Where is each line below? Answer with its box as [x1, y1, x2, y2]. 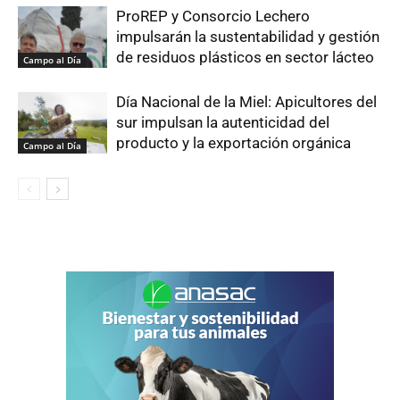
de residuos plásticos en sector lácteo [116, 48, 374, 66]
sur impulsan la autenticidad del [116, 113, 329, 131]
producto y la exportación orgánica [116, 134, 351, 152]
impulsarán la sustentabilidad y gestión [116, 28, 379, 46]
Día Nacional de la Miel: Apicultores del [116, 93, 377, 111]
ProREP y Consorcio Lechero [116, 7, 310, 25]
